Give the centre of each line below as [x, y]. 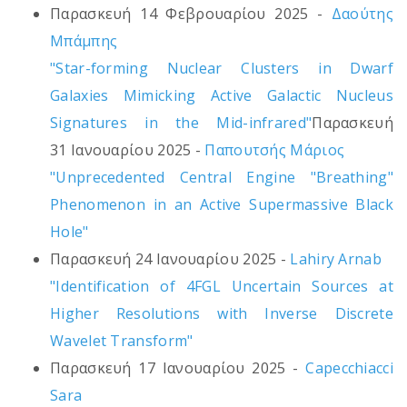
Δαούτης [362, 14]
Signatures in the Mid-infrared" [181, 123]
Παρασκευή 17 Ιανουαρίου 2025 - [178, 368]
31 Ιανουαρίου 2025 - [128, 150]
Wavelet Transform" [122, 341]
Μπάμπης [84, 41]
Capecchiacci [349, 368]
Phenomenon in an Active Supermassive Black [222, 205]
